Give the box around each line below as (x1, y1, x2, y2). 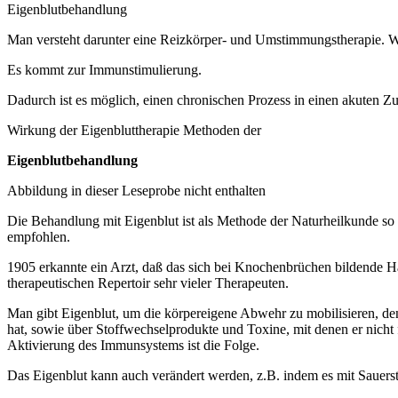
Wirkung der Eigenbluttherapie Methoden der (7, 122, 261, 138)
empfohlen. (7, 228, 70, 244)
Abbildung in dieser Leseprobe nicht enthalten (7, 182, 266, 198)
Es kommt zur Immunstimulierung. (7, 61, 202, 77)
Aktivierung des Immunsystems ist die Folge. (7, 337, 259, 353)
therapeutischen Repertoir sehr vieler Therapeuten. (7, 275, 289, 291)
